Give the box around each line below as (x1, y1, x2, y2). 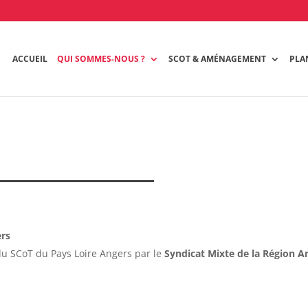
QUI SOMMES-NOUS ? (57, 52, 146, 65)
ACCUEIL (12, 52, 48, 65)
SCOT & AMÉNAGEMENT (168, 52, 267, 65)
